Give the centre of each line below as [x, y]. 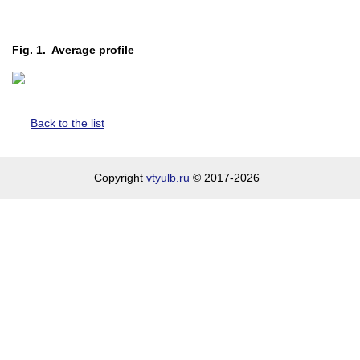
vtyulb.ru [168, 178]
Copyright [120, 178]
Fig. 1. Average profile [73, 50]
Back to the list [67, 123]
